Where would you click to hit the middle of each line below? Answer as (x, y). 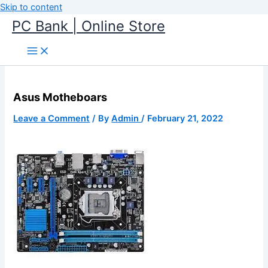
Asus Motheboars (60, 97)
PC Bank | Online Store (89, 26)
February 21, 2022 (185, 118)
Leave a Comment (52, 118)
